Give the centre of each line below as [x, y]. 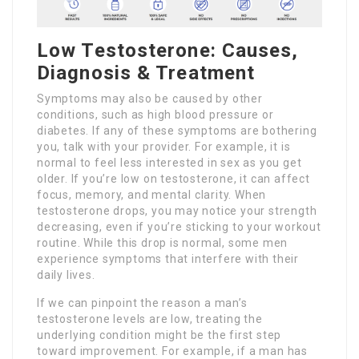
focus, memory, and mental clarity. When [152, 195]
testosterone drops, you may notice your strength [177, 211]
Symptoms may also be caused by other [150, 99]
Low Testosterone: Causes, [168, 51]
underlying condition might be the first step [159, 335]
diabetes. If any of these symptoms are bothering [177, 131]
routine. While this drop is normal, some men [163, 243]
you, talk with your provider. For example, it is [164, 147]
